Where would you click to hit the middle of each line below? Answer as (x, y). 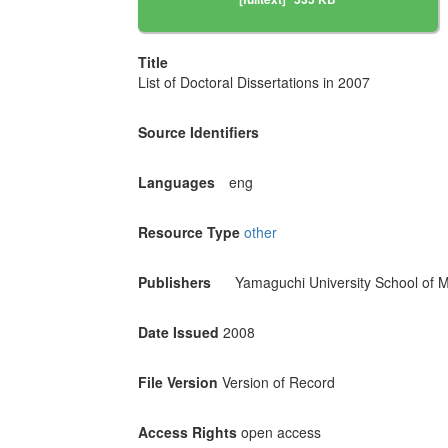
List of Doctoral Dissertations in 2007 (253, 82)
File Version (177, 382)
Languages (176, 182)
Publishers (174, 282)
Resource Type (188, 232)
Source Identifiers (198, 132)
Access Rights (187, 432)
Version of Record (278, 382)
